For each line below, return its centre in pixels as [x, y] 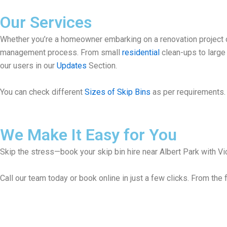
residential [141, 52]
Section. [102, 65]
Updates [72, 65]
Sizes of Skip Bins [118, 92]
